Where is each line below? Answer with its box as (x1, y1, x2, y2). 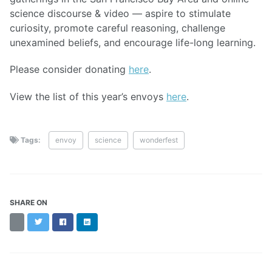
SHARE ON (10, 198, 47, 208)
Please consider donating (10, 63, 129, 76)
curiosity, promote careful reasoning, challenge (10, 21, 225, 34)
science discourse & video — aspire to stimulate (10, 7, 231, 19)
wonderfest (140, 135, 178, 145)
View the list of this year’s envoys (10, 90, 166, 103)
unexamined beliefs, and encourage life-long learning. (10, 36, 256, 49)
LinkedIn (90, 217, 120, 226)
